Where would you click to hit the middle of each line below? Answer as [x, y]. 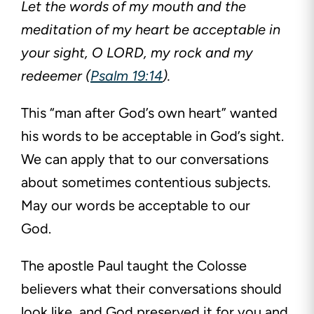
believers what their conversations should [151, 289]
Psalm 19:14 [127, 76]
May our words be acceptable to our [136, 206]
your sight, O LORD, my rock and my [137, 53]
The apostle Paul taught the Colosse [134, 266]
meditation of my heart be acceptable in [151, 30]
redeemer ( [56, 76]
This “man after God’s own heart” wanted [149, 113]
